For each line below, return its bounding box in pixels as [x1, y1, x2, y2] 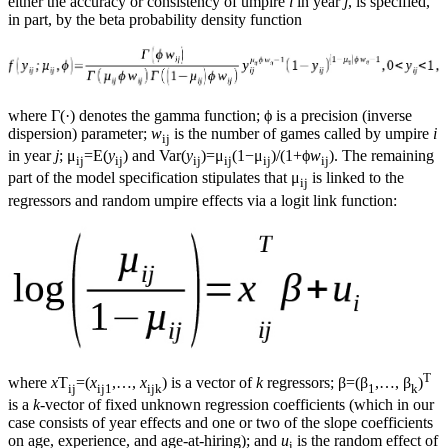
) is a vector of [162, 374, 256, 391]
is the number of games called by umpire [170, 125, 433, 143]
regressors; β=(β [263, 374, 368, 391]
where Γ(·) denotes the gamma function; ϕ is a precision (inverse [8, 107, 412, 125]
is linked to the [308, 169, 404, 187]
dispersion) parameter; [8, 125, 151, 143]
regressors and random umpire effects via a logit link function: [8, 191, 397, 209]
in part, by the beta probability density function [8, 10, 302, 28]
